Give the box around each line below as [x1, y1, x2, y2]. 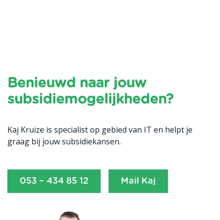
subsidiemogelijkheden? [7, 93, 173, 107]
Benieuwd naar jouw [7, 77, 146, 91]
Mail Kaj [121, 177, 156, 186]
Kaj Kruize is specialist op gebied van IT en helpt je [7, 124, 192, 136]
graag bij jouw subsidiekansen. [7, 136, 121, 147]
